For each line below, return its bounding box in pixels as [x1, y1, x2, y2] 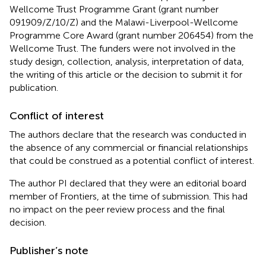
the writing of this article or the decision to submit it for [9, 68, 242, 80]
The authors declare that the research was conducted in [9, 128, 246, 140]
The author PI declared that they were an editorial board [9, 177, 246, 189]
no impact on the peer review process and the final [9, 203, 225, 215]
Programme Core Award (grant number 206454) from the [9, 29, 254, 41]
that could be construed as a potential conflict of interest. [9, 154, 254, 166]
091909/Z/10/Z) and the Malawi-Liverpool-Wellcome [9, 16, 238, 28]
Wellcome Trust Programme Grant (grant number [9, 3, 218, 15]
